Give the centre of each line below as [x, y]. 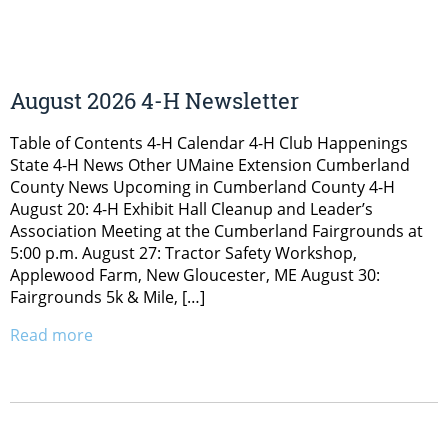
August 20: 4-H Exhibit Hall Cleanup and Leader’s [191, 209]
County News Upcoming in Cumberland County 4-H [202, 187]
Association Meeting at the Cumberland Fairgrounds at [216, 231]
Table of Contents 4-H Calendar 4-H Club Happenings [209, 143]
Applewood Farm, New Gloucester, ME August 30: [195, 275]
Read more [51, 335]
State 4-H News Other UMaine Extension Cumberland [210, 165]
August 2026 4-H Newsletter [154, 101]
